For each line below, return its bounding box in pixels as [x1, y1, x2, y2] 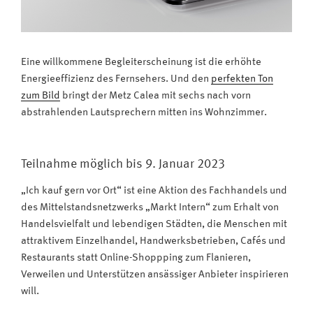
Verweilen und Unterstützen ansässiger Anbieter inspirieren [21, 269, 289, 280]
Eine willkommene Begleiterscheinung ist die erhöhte [21, 57, 261, 68]
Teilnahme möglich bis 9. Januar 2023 [21, 158, 225, 171]
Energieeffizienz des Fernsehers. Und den [21, 73, 211, 85]
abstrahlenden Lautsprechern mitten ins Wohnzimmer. [21, 107, 267, 118]
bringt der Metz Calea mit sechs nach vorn [60, 90, 251, 101]
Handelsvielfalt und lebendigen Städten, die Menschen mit [21, 219, 287, 230]
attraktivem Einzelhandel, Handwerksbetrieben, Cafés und [21, 235, 286, 247]
